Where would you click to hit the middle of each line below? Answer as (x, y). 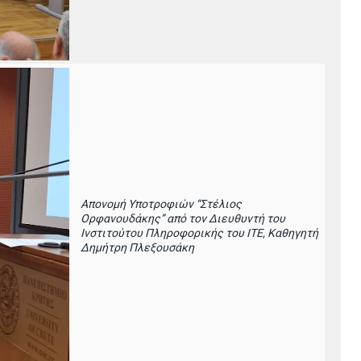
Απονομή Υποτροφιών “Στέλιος (161, 204)
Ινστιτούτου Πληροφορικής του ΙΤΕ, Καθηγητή (199, 233)
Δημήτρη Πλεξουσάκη (137, 247)
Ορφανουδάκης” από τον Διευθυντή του (183, 218)
